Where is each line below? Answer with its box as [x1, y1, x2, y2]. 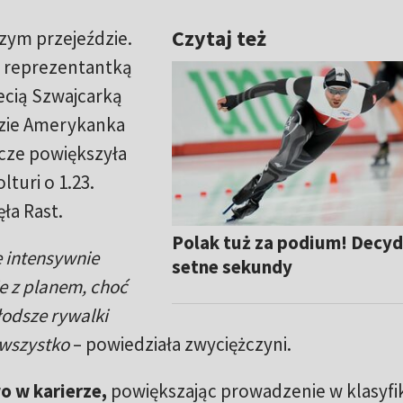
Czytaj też [172, 24, 267, 53]
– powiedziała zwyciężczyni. [68, 332, 291, 357]
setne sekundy [172, 254, 293, 279]
